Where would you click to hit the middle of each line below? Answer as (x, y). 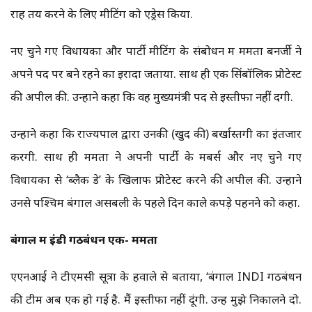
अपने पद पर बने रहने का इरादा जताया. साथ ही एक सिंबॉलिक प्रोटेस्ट (156, 74)
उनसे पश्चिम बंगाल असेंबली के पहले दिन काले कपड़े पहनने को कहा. (155, 203)
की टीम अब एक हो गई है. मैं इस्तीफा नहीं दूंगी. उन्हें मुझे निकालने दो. (156, 299)
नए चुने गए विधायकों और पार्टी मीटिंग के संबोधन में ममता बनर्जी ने (156, 51)
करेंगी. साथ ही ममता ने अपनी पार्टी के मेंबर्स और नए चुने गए (156, 157)
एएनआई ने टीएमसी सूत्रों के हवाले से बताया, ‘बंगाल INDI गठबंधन (156, 276)
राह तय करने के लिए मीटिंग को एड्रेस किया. (102, 14)
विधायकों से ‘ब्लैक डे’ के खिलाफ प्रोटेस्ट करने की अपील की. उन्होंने (156, 180)
